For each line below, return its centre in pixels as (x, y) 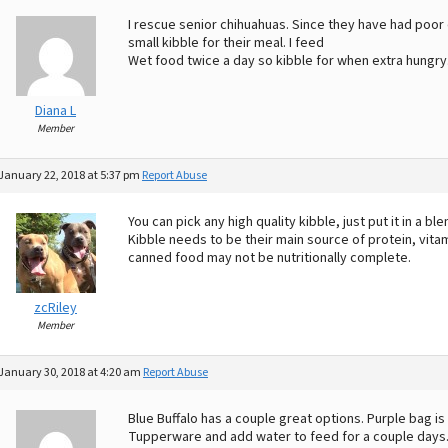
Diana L (55, 111)
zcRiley (55, 308)
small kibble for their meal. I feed (226, 43)
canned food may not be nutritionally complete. (269, 258)
